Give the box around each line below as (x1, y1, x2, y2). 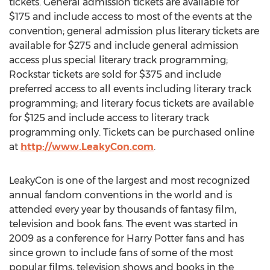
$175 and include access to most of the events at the (9, 11, 252, 22)
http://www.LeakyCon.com (20, 141, 154, 152)
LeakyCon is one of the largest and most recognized (9, 175, 250, 186)
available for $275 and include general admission (9, 40, 239, 51)
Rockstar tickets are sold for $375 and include (9, 69, 221, 80)
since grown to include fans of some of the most (9, 247, 233, 259)
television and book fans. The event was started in (9, 218, 238, 230)
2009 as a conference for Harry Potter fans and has (9, 233, 244, 244)
